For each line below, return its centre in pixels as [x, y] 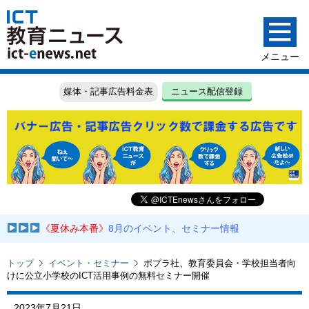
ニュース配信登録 [207, 92]
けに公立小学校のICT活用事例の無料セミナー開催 [108, 275]
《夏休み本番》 [75, 229]
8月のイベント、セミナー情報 [174, 229]
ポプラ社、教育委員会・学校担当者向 [220, 263]
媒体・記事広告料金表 [109, 92]
